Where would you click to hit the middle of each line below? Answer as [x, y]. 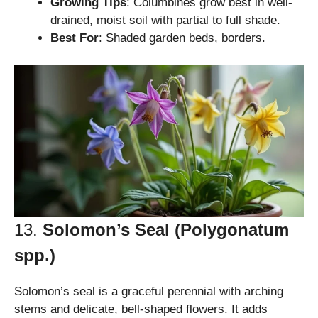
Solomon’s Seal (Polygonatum [166, 229]
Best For [75, 38]
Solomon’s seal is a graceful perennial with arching [149, 291]
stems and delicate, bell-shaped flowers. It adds [141, 309]
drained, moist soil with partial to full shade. [165, 20]
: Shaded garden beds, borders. [182, 38]
